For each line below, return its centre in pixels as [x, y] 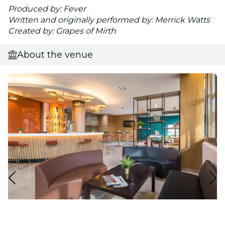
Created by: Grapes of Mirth [62, 31]
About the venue [55, 54]
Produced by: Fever [47, 9]
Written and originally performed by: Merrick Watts [109, 20]
